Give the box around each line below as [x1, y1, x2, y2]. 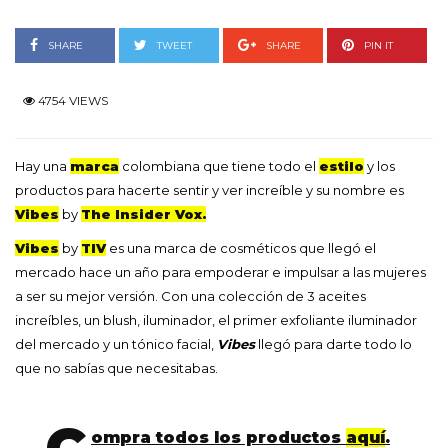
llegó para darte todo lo [255, 336, 412, 353]
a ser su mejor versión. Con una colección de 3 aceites [15, 288, 366, 305]
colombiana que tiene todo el [119, 158, 319, 175]
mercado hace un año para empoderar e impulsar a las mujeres [15, 264, 426, 281]
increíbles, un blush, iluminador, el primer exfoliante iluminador [15, 312, 417, 329]
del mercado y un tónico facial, [15, 336, 217, 353]
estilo [319, 158, 364, 175]
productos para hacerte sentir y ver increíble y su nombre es [15, 182, 404, 199]
